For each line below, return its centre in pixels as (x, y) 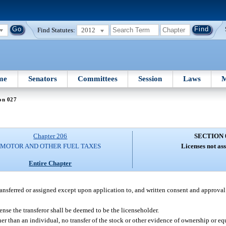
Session (150, 78)
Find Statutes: (56, 30)
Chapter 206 (50, 136)
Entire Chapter (50, 163)
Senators (42, 78)
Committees (98, 78)
